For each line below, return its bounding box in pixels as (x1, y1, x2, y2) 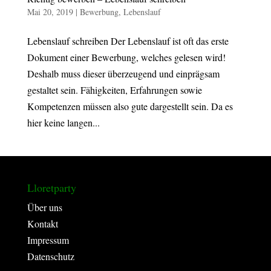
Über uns (27, 200, 62, 214)
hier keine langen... (27, 116, 100, 129)
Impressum (27, 233, 69, 246)
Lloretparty (27, 180, 76, 195)
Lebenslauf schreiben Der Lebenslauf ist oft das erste (27, 34, 229, 47)
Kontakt (27, 217, 58, 230)
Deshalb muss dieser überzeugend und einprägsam (27, 67, 220, 80)
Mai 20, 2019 (27, 5, 73, 18)
